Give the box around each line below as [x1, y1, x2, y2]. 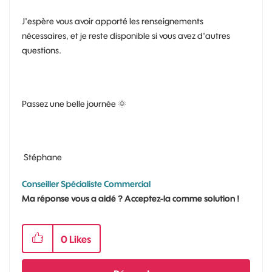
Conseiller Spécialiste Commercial [22, 178, 151, 189]
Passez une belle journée [22, 98, 118, 109]
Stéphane [22, 151, 62, 163]
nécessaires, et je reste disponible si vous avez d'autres [22, 30, 230, 41]
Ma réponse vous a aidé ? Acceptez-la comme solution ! [22, 192, 240, 204]
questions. [22, 44, 61, 56]
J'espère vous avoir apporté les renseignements [22, 15, 203, 27]
